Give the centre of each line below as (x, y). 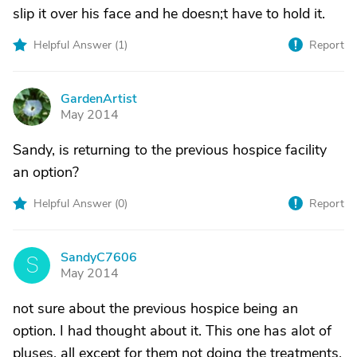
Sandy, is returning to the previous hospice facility (170, 150)
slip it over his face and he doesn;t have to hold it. (169, 14)
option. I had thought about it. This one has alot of (172, 331)
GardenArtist (99, 99)
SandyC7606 (99, 257)
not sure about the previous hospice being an (155, 308)
